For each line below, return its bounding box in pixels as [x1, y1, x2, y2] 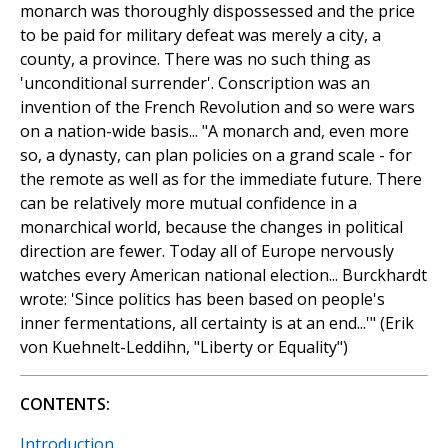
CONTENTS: [20, 393, 110, 416]
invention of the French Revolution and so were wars [20, 96, 415, 119]
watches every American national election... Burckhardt [20, 264, 427, 287]
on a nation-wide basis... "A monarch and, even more [20, 120, 409, 143]
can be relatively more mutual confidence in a [20, 192, 357, 215]
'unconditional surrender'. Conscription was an [20, 72, 370, 95]
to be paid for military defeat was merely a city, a [20, 24, 381, 47]
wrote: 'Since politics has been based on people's [20, 288, 385, 311]
